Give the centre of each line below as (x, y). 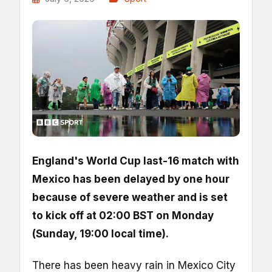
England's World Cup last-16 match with (136, 161)
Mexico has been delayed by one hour (131, 179)
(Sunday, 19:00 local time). (100, 234)
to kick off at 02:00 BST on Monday (123, 216)
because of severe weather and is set (130, 198)
